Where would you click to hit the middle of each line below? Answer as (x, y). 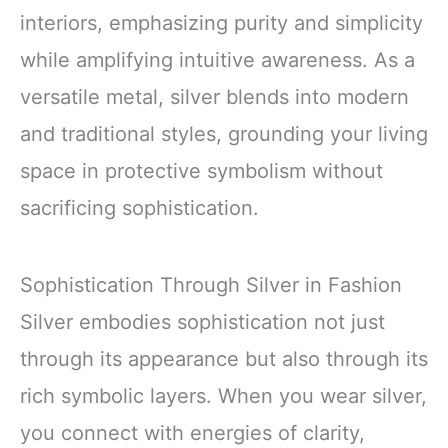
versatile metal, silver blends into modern (214, 97)
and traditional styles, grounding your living (224, 134)
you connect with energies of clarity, (192, 433)
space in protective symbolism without (201, 171)
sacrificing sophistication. (139, 208)
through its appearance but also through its (224, 359)
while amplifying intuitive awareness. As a (217, 60)
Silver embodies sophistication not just (202, 322)
